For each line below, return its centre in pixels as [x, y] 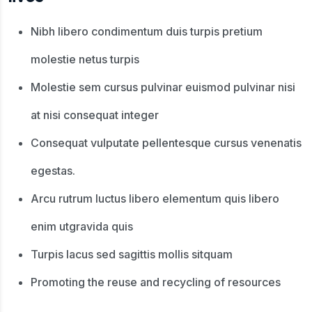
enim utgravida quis [82, 226]
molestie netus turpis [85, 59]
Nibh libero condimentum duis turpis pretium [147, 31]
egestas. [53, 171]
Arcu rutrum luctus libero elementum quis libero [155, 198]
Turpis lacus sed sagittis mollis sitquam [132, 254]
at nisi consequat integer [95, 115]
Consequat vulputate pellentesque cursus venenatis [166, 143]
